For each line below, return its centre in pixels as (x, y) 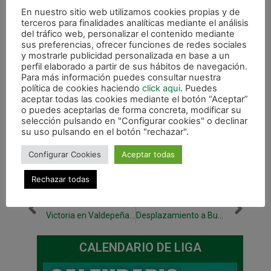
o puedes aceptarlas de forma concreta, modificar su (131, 110)
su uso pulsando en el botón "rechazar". (105, 132)
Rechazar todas (60, 179)
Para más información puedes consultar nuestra (121, 77)
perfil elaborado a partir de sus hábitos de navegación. (134, 67)
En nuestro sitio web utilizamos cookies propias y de (131, 12)
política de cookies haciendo (82, 88)
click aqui (161, 88)
